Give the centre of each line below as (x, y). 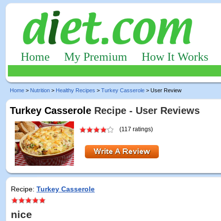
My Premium (96, 57)
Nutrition (40, 90)
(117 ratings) (137, 129)
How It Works (175, 57)
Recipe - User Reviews (146, 110)
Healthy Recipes (75, 90)
